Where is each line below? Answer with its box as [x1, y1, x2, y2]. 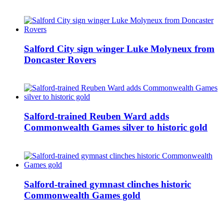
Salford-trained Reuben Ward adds [24, 111, 169, 122]
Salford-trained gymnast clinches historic [24, 178, 191, 189]
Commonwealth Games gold [24, 189, 140, 200]
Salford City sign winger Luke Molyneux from [24, 43, 214, 54]
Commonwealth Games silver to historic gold [24, 122, 207, 133]
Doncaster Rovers [24, 54, 96, 65]
